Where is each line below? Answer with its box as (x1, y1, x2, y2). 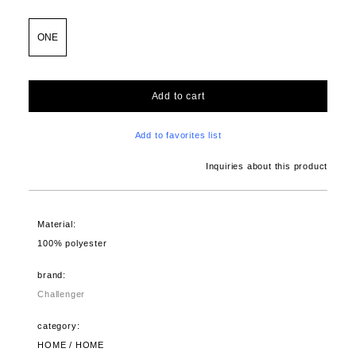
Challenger (37, 289, 86, 300)
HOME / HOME (37, 340, 104, 350)
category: (37, 321, 80, 331)
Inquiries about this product (205, 161, 328, 172)
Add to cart (151, 90, 205, 102)
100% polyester (37, 238, 107, 249)
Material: (37, 219, 76, 230)
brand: (37, 270, 66, 281)
